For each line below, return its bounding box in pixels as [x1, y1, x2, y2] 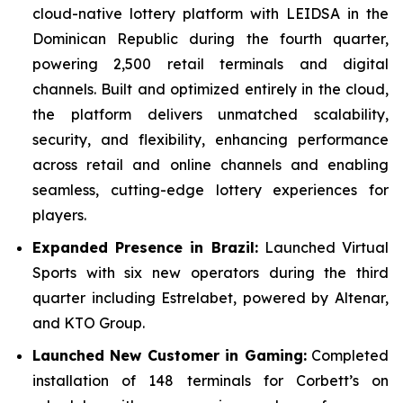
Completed [306, 346, 390, 364]
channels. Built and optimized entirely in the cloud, [32, 80, 389, 98]
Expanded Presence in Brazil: [32, 238, 258, 256]
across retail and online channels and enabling [32, 156, 389, 174]
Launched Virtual [257, 238, 390, 256]
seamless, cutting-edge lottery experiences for [32, 181, 389, 199]
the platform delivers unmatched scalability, [32, 105, 389, 123]
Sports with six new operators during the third [32, 264, 389, 282]
